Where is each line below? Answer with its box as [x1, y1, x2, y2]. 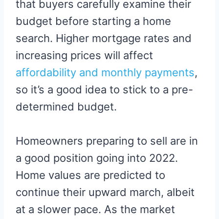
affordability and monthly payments [16, 66, 195, 79]
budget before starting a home [16, 14, 171, 27]
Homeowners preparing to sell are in [16, 134, 198, 147]
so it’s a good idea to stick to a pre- [16, 83, 193, 96]
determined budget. [16, 100, 117, 113]
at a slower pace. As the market [16, 202, 175, 216]
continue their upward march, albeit [16, 185, 195, 198]
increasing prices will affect [16, 48, 153, 62]
